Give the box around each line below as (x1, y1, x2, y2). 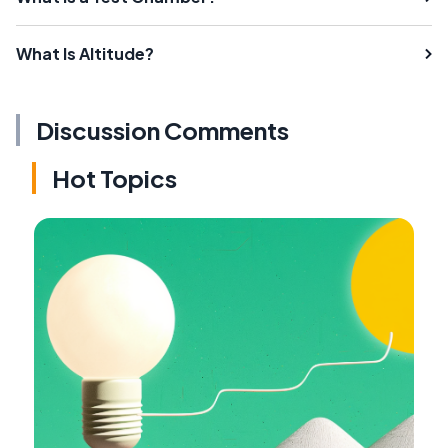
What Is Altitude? (16, 42, 154, 64)
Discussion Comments (36, 114, 289, 145)
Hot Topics (52, 162, 177, 193)
